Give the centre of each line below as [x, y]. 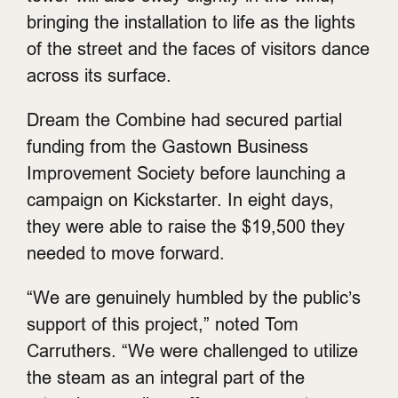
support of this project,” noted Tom [163, 324]
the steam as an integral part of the [166, 377]
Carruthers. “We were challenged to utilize [192, 350]
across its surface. [99, 75]
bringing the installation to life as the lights [191, 22]
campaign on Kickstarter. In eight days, [180, 199]
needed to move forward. [126, 253]
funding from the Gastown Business [167, 146]
